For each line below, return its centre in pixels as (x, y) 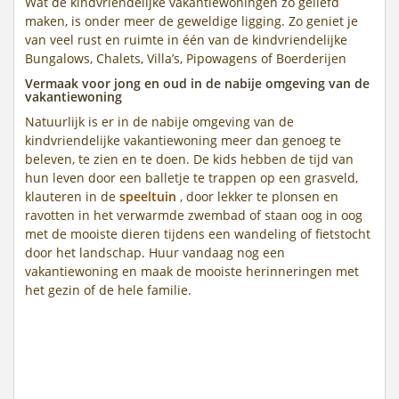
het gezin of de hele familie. (108, 289)
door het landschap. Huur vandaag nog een (155, 252)
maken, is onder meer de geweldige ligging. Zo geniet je (191, 20)
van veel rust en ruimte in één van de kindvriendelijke (186, 39)
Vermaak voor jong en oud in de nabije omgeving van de (197, 83)
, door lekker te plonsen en (257, 196)
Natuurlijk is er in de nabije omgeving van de (159, 121)
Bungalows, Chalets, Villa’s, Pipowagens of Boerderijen (186, 58)
